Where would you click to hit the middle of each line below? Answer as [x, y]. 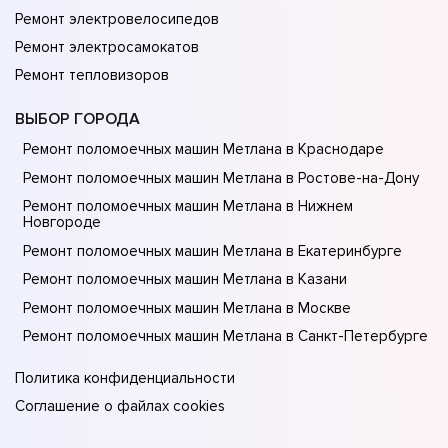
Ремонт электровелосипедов [117, 19]
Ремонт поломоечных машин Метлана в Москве [187, 307]
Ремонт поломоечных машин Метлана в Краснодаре [203, 149]
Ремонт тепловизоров [92, 75]
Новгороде [62, 222]
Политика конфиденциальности [125, 378]
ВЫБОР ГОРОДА [77, 119]
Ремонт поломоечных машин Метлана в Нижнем [188, 206]
